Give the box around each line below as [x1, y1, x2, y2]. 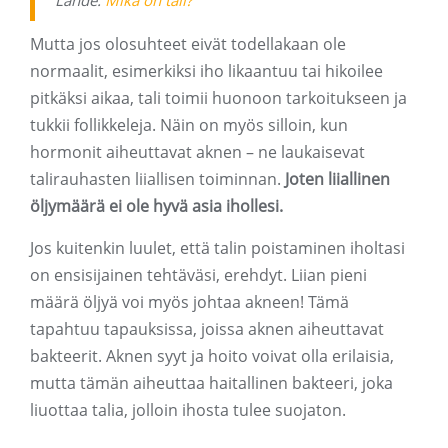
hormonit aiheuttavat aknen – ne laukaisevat [30, 141, 365, 164]
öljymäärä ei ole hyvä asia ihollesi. [30, 195, 283, 218]
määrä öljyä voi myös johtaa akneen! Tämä [30, 291, 349, 314]
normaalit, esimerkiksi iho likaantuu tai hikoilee [30, 60, 383, 83]
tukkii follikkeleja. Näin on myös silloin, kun [30, 114, 348, 137]
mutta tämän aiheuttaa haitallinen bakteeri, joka [30, 372, 393, 395]
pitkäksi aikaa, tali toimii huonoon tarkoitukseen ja [30, 87, 407, 110]
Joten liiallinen [285, 168, 390, 191]
